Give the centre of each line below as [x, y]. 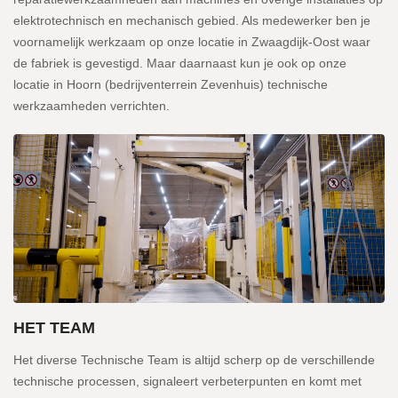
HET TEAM [54, 328]
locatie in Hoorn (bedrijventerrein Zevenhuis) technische [171, 84]
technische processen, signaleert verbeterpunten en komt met [187, 381]
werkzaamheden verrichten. [92, 106]
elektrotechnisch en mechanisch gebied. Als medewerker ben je [192, 20]
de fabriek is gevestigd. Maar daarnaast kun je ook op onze [180, 63]
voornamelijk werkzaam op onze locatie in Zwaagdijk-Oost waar [192, 42]
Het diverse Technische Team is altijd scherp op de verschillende [194, 360]
